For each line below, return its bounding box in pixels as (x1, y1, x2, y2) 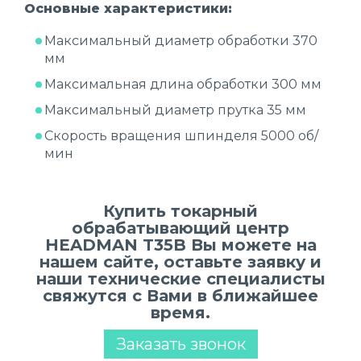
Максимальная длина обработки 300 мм (44, 77, 322, 92)
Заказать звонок (115, 334, 246, 354)
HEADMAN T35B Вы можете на (44, 235, 317, 255)
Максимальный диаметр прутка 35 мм (44, 102, 306, 118)
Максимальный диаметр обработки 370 (44, 33, 317, 48)
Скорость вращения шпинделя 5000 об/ (44, 128, 318, 143)
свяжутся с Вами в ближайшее (43, 286, 318, 305)
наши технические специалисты (35, 269, 326, 288)
